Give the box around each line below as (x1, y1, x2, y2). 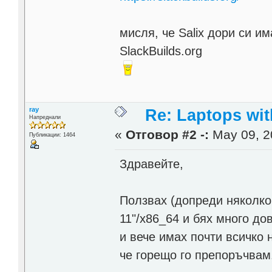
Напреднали (29, 114, 61, 121)
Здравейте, (120, 157, 184, 171)
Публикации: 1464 (29, 132, 75, 138)
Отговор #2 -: (126, 127, 209, 143)
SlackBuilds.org (120, 44, 203, 58)
